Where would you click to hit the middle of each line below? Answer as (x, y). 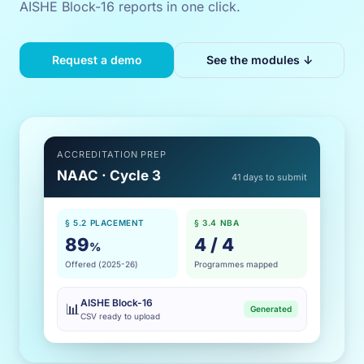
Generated (271, 309)
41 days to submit (269, 177)
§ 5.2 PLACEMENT (105, 223)
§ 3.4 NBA (217, 223)
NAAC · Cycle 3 (109, 175)
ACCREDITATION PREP (112, 154)
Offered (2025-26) (102, 264)
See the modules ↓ (259, 60)
